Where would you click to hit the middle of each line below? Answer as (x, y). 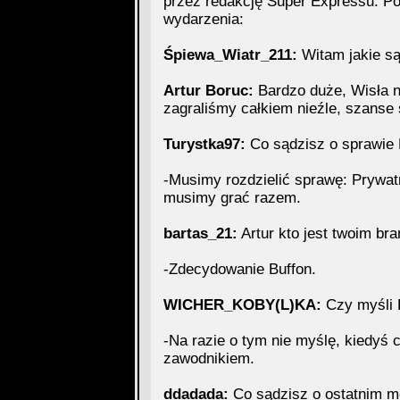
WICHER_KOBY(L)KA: (242, 305)
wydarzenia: (203, 19)
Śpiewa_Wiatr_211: (230, 55)
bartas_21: (200, 233)
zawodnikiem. (208, 358)
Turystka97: (204, 144)
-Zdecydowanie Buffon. (239, 269)
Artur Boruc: (208, 91)
